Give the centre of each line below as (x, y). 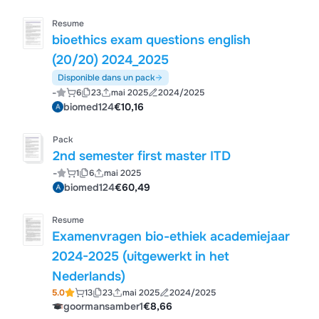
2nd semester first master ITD (142, 156)
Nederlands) (89, 276)
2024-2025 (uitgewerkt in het (141, 256)
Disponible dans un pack (106, 78)
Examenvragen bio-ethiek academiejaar (171, 236)
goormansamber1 (104, 306)
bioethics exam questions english (152, 40)
